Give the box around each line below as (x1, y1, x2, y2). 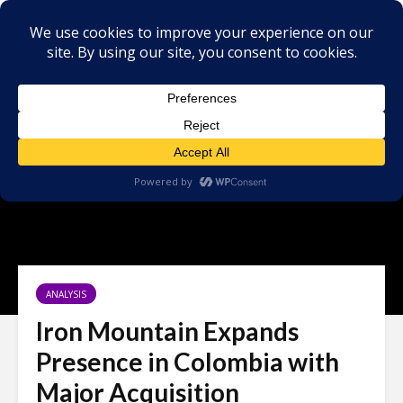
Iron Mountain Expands (36, 316, 299, 346)
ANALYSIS (46, 288, 86, 300)
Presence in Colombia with (36, 346, 339, 377)
